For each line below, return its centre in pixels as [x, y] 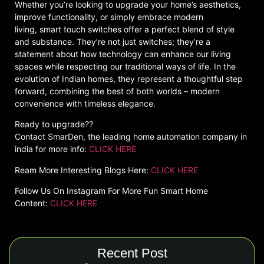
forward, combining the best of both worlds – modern [117, 91]
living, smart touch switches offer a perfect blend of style [125, 29]
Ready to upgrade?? [54, 124]
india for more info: [52, 149]
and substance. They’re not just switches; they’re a [113, 41]
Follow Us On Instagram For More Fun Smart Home [111, 191]
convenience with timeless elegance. [85, 103]
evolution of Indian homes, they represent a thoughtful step [129, 78]
